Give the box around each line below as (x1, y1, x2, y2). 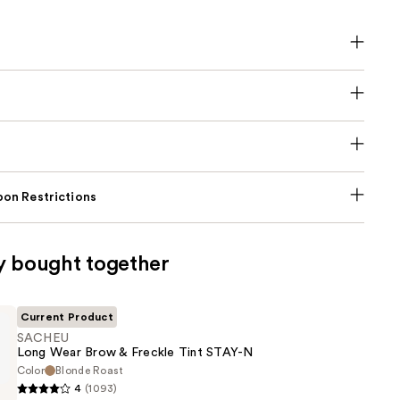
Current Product (20, 312, 114, 323)
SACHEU (16, 332, 70, 346)
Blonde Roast (55, 365, 124, 377)
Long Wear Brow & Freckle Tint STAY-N (16, 346, 254, 360)
